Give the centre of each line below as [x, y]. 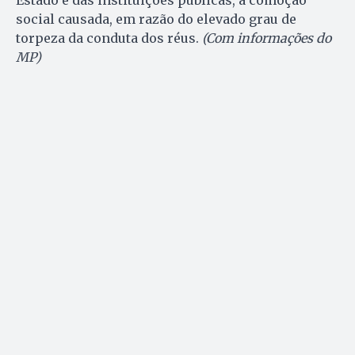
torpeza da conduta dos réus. [109, 38]
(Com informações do [267, 38]
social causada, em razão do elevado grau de [156, 19]
